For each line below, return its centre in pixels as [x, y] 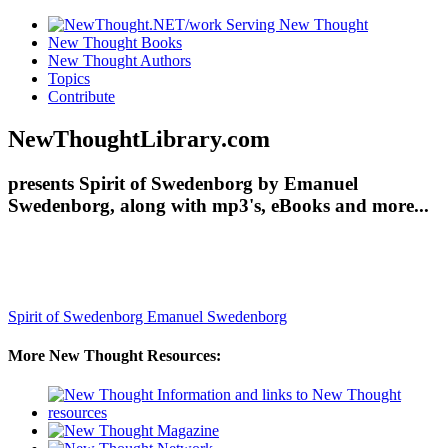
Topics [69, 78]
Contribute [81, 96]
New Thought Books [115, 42]
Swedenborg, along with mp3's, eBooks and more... [218, 205]
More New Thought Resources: [114, 355]
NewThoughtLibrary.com [139, 138]
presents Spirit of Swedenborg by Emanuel [183, 183]
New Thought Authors [119, 60]
